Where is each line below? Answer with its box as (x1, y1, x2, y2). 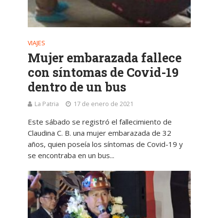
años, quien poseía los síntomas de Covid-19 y (27, 139, 183, 149)
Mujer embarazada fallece (27, 49, 182, 66)
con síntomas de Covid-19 (27, 64, 179, 80)
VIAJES (27, 38, 45, 47)
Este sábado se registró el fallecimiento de (27, 116, 172, 127)
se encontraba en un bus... (27, 150, 114, 160)
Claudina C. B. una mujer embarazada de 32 (27, 127, 171, 138)
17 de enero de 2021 (73, 99, 133, 108)
